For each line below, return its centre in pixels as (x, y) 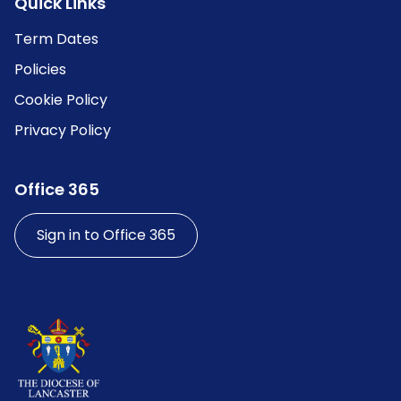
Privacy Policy (63, 131)
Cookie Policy (61, 100)
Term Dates (56, 39)
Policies (40, 70)
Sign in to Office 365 (106, 235)
